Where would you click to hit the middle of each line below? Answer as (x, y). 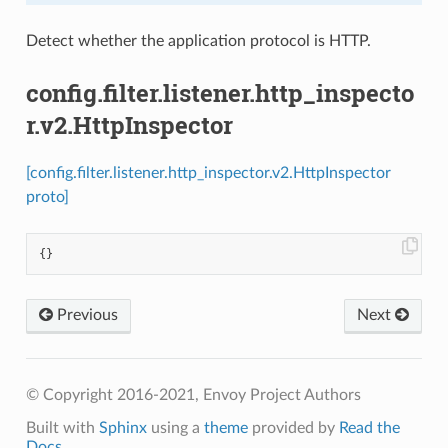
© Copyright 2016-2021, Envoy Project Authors (193, 394)
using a (175, 427)
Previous (85, 314)
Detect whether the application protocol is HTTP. (198, 41)
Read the (369, 427)
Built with (62, 427)
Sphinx (122, 427)
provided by (293, 427)
